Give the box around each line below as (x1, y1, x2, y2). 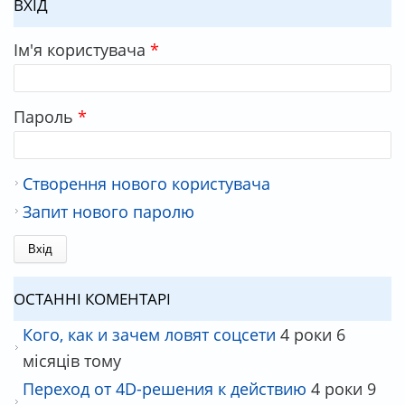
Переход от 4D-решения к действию (23, 376, 306, 400)
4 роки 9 (311, 376, 376, 400)
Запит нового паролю (23, 199, 194, 222)
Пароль (14, 104, 78, 127)
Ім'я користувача (14, 37, 150, 61)
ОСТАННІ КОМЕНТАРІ (14, 287, 171, 309)
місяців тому (23, 348, 121, 372)
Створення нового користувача (23, 171, 270, 194)
